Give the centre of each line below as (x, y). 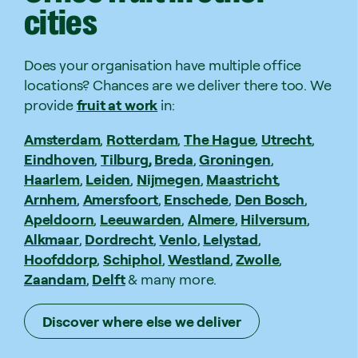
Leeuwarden (141, 219)
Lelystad (231, 239)
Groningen (235, 159)
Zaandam (55, 278)
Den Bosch (269, 199)
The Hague (220, 139)
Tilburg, (126, 159)
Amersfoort (120, 199)
